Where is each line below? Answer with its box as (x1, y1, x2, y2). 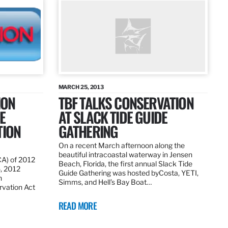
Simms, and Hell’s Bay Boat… (58, 178, 152, 187)
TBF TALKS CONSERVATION (58, 92, 193, 114)
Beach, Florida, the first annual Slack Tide (58, 159, 192, 168)
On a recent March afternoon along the (58, 141, 185, 150)
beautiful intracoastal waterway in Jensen (58, 150, 192, 159)
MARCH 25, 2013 (58, 83, 104, 91)
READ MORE (58, 199, 97, 213)
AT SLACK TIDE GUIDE (58, 106, 167, 128)
